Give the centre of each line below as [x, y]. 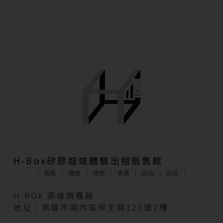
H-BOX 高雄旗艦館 [54, 195]
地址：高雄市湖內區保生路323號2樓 [91, 207]
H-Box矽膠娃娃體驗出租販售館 [88, 161]
